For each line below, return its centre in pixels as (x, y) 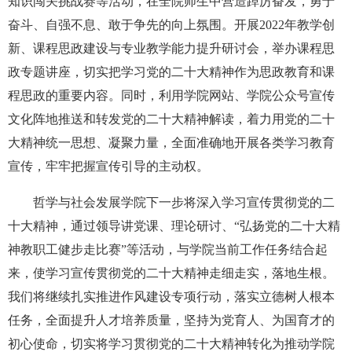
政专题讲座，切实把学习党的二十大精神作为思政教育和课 (171, 71)
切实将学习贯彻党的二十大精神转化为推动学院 (203, 343)
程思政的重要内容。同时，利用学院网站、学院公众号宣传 (171, 95)
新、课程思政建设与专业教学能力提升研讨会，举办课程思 (171, 48)
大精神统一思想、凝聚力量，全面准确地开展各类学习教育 (171, 142)
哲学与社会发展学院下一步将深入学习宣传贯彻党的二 (184, 202)
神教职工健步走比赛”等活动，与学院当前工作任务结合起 (168, 249)
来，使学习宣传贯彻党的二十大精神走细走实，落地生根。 (171, 273)
